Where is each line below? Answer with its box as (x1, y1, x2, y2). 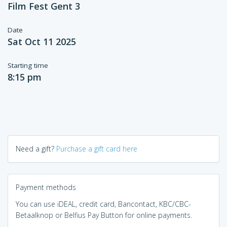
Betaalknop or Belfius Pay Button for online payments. (16, 210, 192, 220)
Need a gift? (16, 144, 56, 154)
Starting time (8, 61, 48, 70)
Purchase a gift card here (56, 144, 137, 154)
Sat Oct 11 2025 (8, 35, 76, 48)
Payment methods (16, 182, 76, 192)
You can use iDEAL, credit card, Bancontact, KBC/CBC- (16, 199, 191, 209)
